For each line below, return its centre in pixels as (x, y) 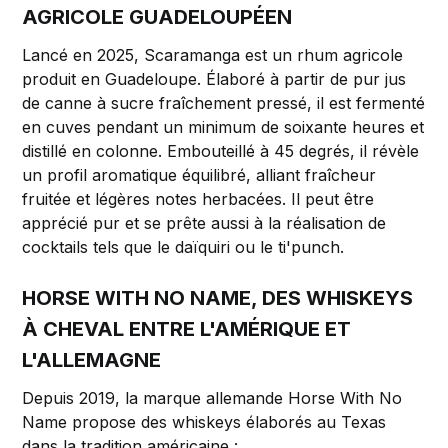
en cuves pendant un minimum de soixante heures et (223, 127)
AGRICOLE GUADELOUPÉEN (157, 17)
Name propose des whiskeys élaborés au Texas (204, 422)
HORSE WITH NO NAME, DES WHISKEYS (218, 298)
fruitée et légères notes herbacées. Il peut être (198, 199)
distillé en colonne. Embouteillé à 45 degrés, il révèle (221, 151)
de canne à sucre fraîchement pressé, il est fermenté (224, 103)
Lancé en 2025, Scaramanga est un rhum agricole (213, 55)
